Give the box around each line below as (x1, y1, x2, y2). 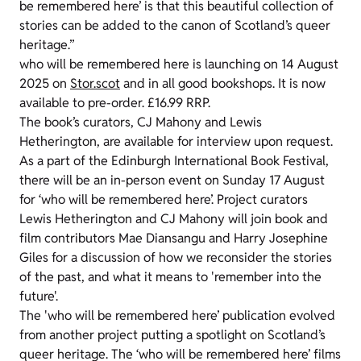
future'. (19, 288, 61, 305)
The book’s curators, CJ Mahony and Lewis (19, 114, 262, 131)
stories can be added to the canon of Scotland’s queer (19, 17, 330, 34)
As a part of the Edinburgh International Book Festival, (19, 152, 329, 169)
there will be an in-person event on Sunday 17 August (19, 172, 325, 189)
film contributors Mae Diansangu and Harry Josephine (19, 230, 328, 247)
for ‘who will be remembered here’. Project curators (19, 191, 308, 208)
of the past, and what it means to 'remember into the (19, 268, 322, 285)
